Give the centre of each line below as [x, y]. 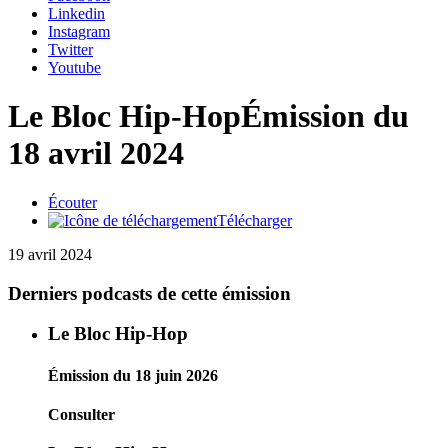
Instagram [79, 31]
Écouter [72, 202]
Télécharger [254, 220]
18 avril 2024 [96, 153]
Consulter [81, 414]
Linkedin [76, 13]
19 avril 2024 [50, 254]
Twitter [70, 49]
